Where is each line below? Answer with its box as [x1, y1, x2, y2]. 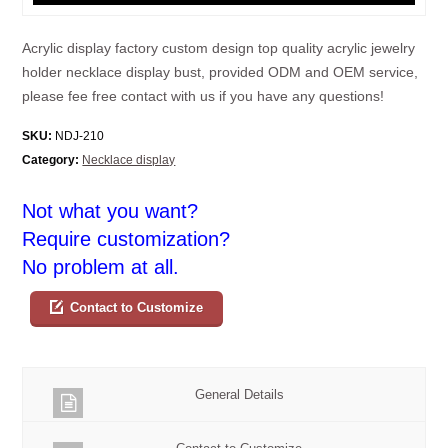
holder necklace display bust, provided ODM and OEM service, [22, 64, 419, 81]
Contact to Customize [69, 300, 203, 316]
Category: [22, 153, 80, 168]
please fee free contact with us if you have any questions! [22, 88, 385, 105]
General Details [194, 387, 284, 403]
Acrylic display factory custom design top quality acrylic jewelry [22, 40, 416, 57]
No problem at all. [22, 256, 180, 279]
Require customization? [22, 228, 231, 251]
